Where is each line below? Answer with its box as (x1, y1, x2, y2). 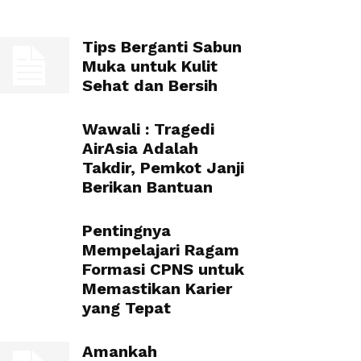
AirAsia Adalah (82, 139, 198, 158)
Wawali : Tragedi (82, 119, 214, 139)
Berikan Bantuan (82, 177, 213, 197)
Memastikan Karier (82, 279, 232, 298)
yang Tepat (82, 298, 171, 317)
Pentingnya (82, 221, 171, 240)
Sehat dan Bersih (82, 76, 218, 95)
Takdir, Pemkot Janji (82, 158, 244, 177)
